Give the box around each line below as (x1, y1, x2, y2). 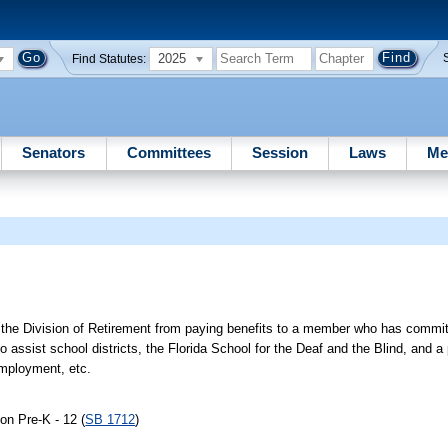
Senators (22, 143, 86, 161)
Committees (126, 143, 211, 161)
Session (251, 143, 308, 161)
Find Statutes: (72, 52, 147, 65)
